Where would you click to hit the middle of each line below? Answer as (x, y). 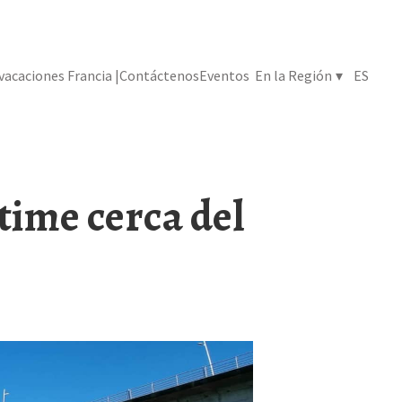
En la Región (294, 75)
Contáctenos (160, 75)
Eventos (225, 75)
